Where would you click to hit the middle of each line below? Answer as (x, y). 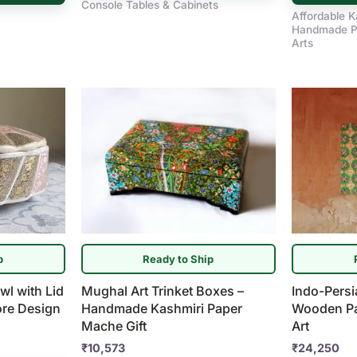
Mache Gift (114, 326)
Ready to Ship (178, 259)
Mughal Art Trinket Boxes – (162, 291)
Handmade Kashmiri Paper (161, 309)
